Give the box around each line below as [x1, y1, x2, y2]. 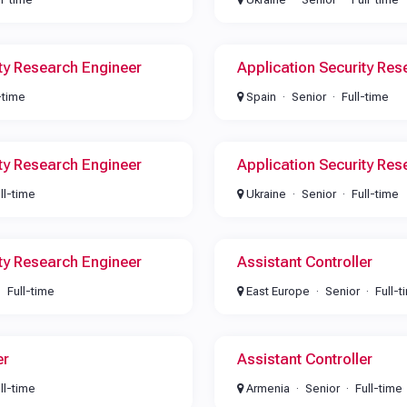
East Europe [243, 284, 310, 298]
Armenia [243, 382, 290, 395]
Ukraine [243, 187, 286, 201]
